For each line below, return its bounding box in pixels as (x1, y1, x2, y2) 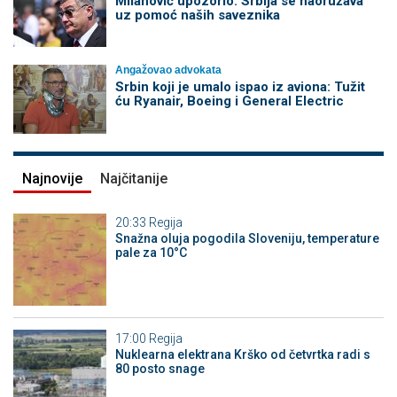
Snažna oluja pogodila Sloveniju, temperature (114, 230, 379, 245)
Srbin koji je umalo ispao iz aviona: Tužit (114, 79, 365, 96)
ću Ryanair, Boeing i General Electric (114, 93, 344, 110)
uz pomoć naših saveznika (114, 6, 280, 23)
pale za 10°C (114, 245, 187, 260)
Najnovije (22, 169, 82, 187)
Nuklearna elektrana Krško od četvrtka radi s (114, 347, 370, 362)
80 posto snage (114, 362, 205, 377)
